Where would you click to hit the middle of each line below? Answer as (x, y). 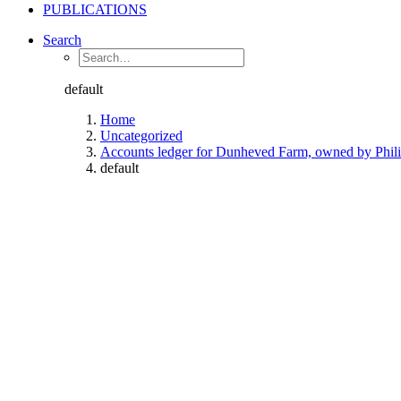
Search (62, 40)
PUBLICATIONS (95, 9)
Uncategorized (141, 136)
